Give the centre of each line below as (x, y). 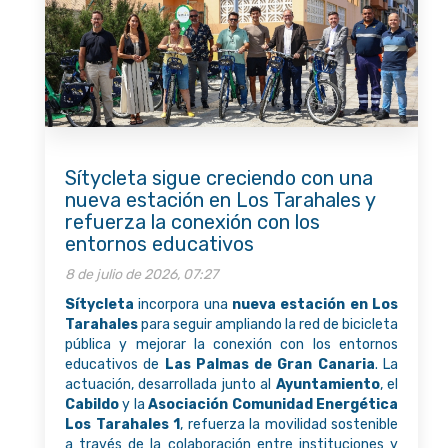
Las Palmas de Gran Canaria (269, 364)
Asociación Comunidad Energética (271, 404)
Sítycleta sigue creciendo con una (219, 177)
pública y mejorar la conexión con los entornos (231, 344)
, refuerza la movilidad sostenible (289, 424)
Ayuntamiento (327, 384)
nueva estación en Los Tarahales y (220, 199)
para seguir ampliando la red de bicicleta (268, 324)
